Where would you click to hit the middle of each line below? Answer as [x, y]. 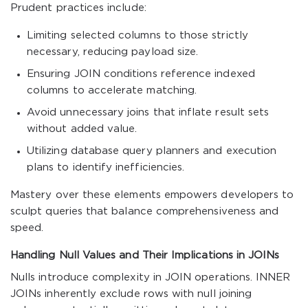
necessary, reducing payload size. [113, 52]
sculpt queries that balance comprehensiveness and [145, 211]
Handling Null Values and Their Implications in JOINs [145, 255]
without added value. [82, 129]
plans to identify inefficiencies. [106, 167]
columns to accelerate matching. [112, 90]
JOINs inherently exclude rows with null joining [131, 294]
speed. [27, 228]
